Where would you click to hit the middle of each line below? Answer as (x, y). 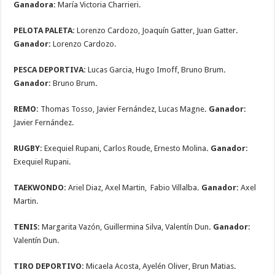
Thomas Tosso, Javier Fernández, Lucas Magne (123, 109)
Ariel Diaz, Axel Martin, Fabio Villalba (133, 188)
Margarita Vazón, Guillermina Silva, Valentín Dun (125, 227)
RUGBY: (28, 149)
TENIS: (27, 227)
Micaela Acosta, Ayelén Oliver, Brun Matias (159, 266)
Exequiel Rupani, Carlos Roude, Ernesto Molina (125, 149)
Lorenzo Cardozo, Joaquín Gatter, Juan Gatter (157, 31)
